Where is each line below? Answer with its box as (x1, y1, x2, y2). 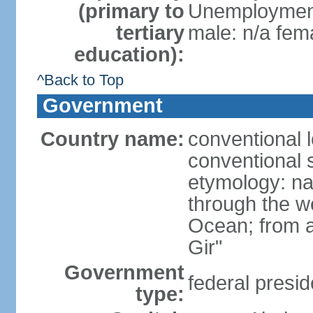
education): (73, 43, 184, 66)
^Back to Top (36, 71, 124, 89)
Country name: (40, 128, 184, 150)
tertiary (115, 22, 184, 44)
